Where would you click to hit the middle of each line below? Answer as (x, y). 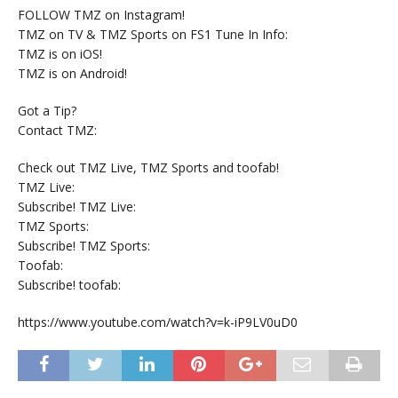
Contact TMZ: (57, 130)
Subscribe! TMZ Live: (77, 206)
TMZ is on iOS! (60, 53)
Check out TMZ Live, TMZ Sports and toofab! (148, 167)
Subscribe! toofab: (69, 284)
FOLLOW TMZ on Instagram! (101, 14)
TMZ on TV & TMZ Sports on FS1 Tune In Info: (153, 34)
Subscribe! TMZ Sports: (84, 245)
